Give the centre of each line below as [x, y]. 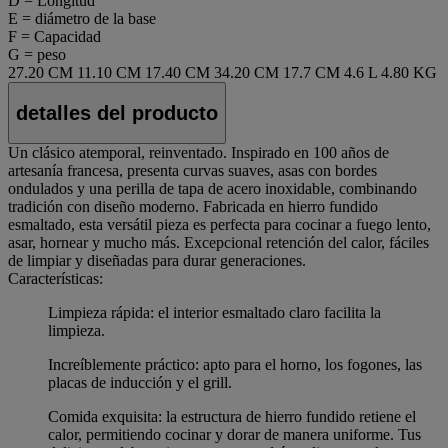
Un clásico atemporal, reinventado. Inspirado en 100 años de [198, 153]
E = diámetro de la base [82, 18]
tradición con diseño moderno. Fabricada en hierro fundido [193, 207]
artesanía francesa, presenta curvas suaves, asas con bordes [192, 171]
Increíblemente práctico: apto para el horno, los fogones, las [235, 365]
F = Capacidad [54, 36]
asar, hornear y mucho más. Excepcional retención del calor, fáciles [218, 243]
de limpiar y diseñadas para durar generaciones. [157, 261]
